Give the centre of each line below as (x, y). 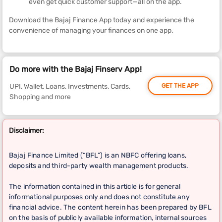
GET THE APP (180, 86)
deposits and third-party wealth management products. (99, 166)
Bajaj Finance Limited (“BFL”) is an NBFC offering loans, (98, 155)
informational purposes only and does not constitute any (99, 197)
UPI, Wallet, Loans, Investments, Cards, (70, 86)
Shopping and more (40, 97)
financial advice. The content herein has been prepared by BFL (110, 207)
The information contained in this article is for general (95, 187)
